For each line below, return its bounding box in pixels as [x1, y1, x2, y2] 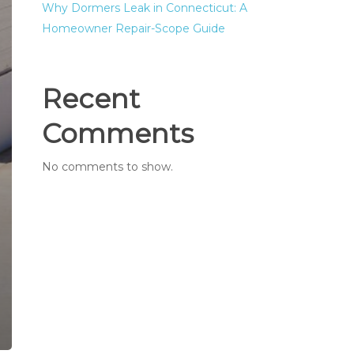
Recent [42, 82, 141, 115]
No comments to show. [42, 160, 174, 174]
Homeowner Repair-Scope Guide [42, 21, 226, 36]
